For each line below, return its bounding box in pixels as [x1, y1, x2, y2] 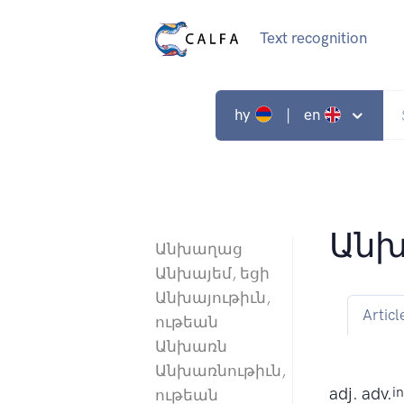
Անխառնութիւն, [155, 362, 286, 381]
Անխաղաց [155, 240, 243, 259]
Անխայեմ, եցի [155, 264, 270, 283]
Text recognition [259, 29, 367, 48]
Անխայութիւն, [155, 289, 271, 308]
